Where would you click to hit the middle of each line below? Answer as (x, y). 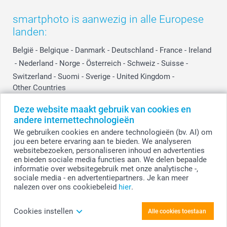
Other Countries (39, 87)
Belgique (54, 50)
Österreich (104, 63)
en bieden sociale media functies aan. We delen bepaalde (110, 160)
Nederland (36, 63)
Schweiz (141, 63)
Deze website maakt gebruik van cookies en (102, 109)
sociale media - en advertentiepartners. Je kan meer (101, 178)
